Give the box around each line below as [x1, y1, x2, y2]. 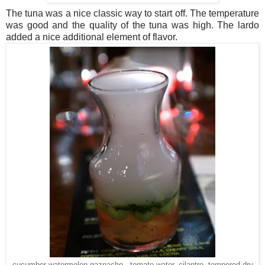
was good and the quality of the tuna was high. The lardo [6, 20, 259, 31]
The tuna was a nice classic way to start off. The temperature [6, 8, 259, 19]
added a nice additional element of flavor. [6, 32, 177, 43]
